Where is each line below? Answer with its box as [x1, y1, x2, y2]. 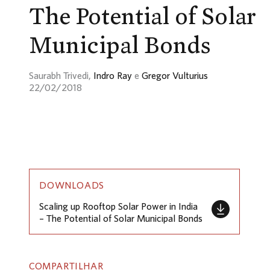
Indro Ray [93, 69, 132, 81]
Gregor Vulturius [142, 69, 208, 81]
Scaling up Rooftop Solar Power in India [39, 201, 198, 212]
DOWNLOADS [39, 179, 105, 190]
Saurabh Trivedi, [29, 69, 93, 81]
